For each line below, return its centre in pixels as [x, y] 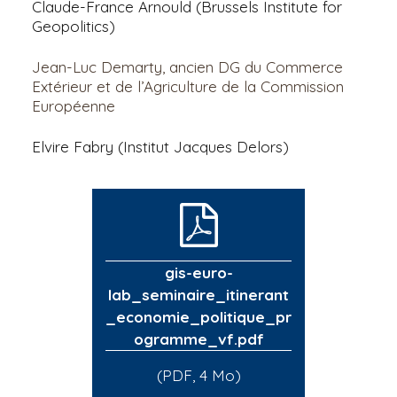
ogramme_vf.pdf [198, 339]
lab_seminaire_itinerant [198, 295]
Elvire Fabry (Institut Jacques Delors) [160, 146]
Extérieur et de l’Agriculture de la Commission [188, 86]
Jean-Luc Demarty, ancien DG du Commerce [187, 66]
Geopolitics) [74, 26]
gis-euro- [198, 273]
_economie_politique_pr [198, 317]
